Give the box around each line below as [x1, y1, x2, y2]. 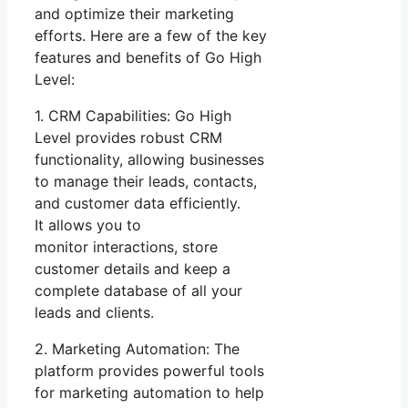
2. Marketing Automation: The [35, 339, 240, 358]
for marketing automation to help [35, 382, 264, 402]
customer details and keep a [35, 259, 230, 278]
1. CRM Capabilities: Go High [35, 106, 231, 125]
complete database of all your [35, 280, 242, 300]
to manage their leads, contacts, [35, 171, 257, 190]
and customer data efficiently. [35, 193, 240, 212]
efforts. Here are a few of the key [35, 25, 267, 45]
